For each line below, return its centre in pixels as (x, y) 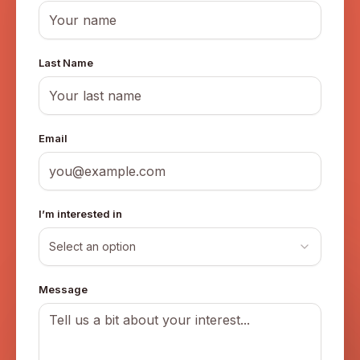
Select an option (92, 246)
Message (63, 289)
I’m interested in (80, 214)
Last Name (66, 63)
